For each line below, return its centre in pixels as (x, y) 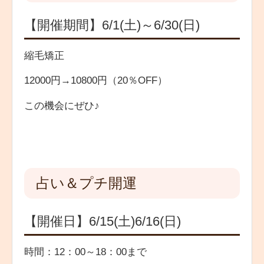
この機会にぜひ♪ (62, 105)
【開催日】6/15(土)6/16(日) (103, 221)
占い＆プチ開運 (86, 183)
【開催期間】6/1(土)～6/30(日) (112, 25)
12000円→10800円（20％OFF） (96, 81)
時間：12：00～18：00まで (85, 252)
